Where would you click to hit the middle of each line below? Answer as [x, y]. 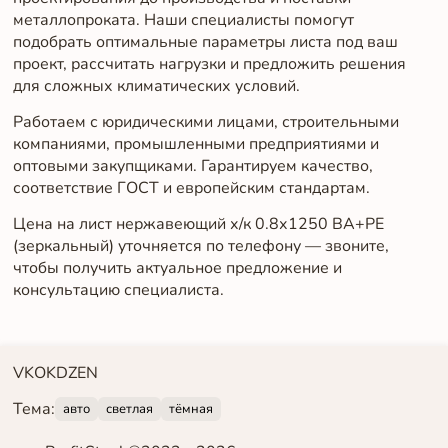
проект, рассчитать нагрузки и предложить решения [209, 64]
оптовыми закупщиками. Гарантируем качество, [192, 166]
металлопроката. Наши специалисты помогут [183, 20]
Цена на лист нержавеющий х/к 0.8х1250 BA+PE [198, 223]
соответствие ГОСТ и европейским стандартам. [191, 188]
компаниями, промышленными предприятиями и [195, 144]
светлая [129, 409]
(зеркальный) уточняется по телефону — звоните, [200, 245]
